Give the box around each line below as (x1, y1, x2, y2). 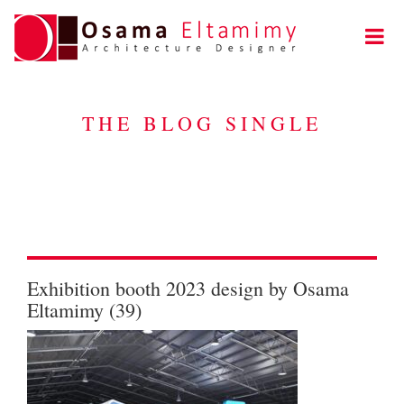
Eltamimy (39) (27, 297, 142, 323)
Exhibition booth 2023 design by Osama (27, 275, 349, 301)
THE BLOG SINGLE (82, 110, 322, 136)
